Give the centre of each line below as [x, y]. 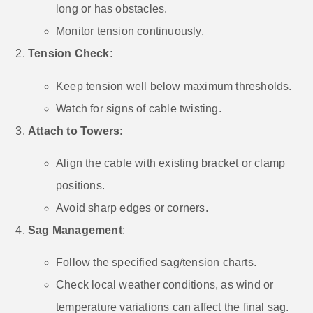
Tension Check [69, 54]
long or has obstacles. [112, 9]
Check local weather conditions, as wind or [165, 285]
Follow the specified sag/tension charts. [156, 263]
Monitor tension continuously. [130, 31]
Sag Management [75, 231]
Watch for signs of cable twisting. [139, 108]
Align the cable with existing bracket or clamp [171, 163]
